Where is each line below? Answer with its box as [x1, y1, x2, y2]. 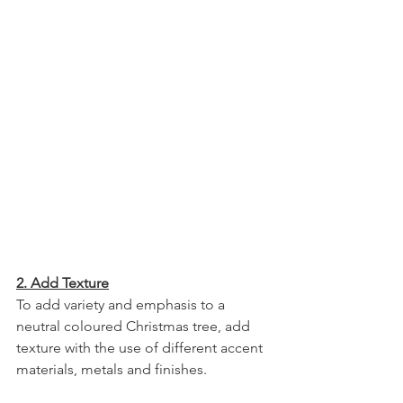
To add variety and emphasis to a [16, 295, 228, 313]
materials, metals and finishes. [16, 360, 207, 378]
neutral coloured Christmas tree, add [16, 317, 254, 335]
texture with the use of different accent [16, 338, 266, 356]
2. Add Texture [16, 273, 109, 291]
